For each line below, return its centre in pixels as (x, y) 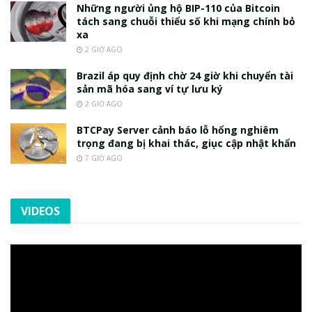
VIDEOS (40, 211)
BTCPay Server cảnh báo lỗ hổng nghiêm (178, 130)
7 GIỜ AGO (103, 158)
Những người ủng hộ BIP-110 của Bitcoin (178, 8)
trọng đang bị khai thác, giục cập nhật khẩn (186, 143)
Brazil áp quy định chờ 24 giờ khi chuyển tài (185, 76)
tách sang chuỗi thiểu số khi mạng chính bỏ (186, 22)
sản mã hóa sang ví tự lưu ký (150, 89)
